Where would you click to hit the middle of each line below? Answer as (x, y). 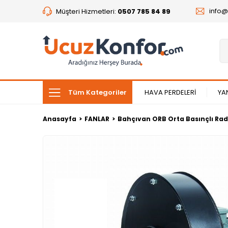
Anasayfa (60, 119)
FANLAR (97, 119)
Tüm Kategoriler (97, 93)
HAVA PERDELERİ (170, 93)
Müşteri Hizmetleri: (87, 11)
